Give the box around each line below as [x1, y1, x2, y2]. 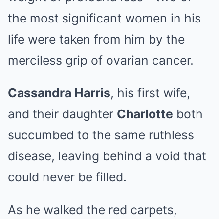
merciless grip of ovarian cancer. [8, 53, 194, 67]
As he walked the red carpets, [8, 202, 177, 217]
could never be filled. [8, 170, 127, 184]
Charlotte [117, 107, 173, 121]
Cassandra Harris [8, 86, 110, 100]
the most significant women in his [8, 11, 201, 25]
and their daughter [8, 107, 117, 121]
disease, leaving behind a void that [8, 149, 206, 163]
